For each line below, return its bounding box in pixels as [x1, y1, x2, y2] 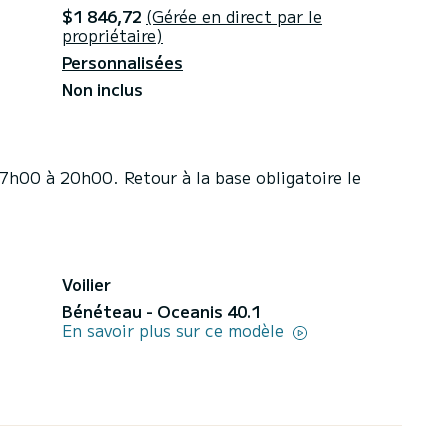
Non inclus [62, 76, 143, 101]
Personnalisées [62, 49, 183, 74]
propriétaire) [62, 22, 163, 47]
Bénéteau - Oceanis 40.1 [62, 298, 261, 323]
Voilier [62, 271, 111, 296]
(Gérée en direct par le [146, 3, 322, 28]
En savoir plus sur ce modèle [62, 317, 289, 342]
